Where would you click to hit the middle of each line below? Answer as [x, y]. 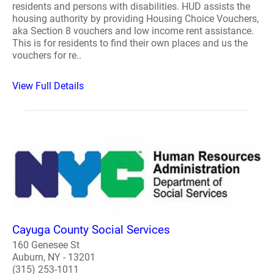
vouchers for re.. [47, 55]
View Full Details [48, 86]
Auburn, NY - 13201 [54, 257]
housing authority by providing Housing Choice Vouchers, [135, 19]
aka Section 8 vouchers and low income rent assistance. [133, 31]
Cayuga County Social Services [91, 229]
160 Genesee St [46, 245]
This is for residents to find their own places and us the [130, 43]
